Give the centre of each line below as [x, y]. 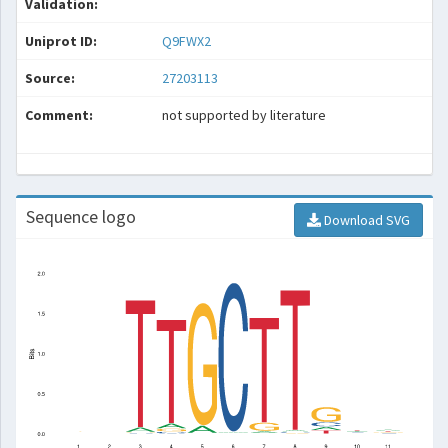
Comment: [59, 115]
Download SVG [365, 220]
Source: [50, 78]
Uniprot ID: [61, 41]
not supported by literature [244, 115]
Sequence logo [81, 216]
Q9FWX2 [188, 41]
